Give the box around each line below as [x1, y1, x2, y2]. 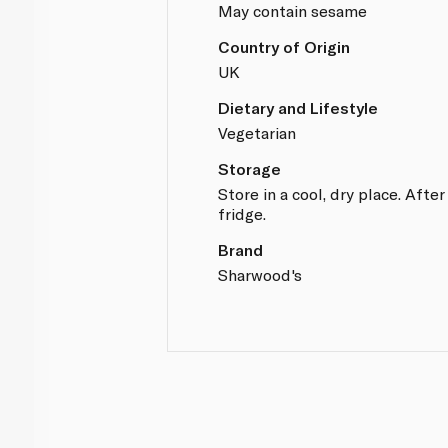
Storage [218, 158, 282, 178]
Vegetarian [218, 122, 297, 142]
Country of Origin [218, 36, 351, 56]
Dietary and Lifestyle [218, 97, 379, 117]
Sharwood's [218, 264, 303, 284]
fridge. [218, 203, 267, 223]
